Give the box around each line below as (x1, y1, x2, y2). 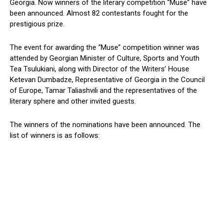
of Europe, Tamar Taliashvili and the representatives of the (10, 86, 197, 95)
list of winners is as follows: (10, 131, 100, 140)
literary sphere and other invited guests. (10, 97, 136, 106)
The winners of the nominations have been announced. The (10, 120, 200, 130)
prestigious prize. (10, 20, 65, 29)
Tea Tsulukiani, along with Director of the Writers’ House (10, 65, 189, 74)
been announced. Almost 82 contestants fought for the (10, 9, 188, 18)
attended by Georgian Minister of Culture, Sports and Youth (10, 54, 199, 63)
